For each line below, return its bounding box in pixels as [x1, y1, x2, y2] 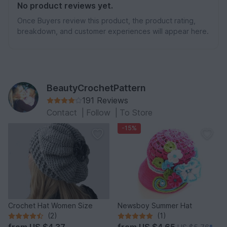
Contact [47, 107, 80, 118]
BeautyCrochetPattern [47, 83, 146, 94]
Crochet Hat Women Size [8, 201, 93, 210]
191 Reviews [82, 95, 128, 106]
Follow [86, 107, 113, 118]
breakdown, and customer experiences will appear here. [17, 27, 209, 36]
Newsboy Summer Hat [118, 201, 192, 210]
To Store [120, 107, 153, 118]
